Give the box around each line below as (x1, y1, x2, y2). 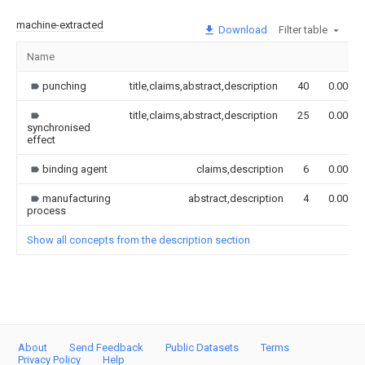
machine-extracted (16, 18, 103, 31)
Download (216, 23, 267, 36)
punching (42, 79, 86, 92)
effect (27, 133, 55, 146)
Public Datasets (165, 341, 239, 354)
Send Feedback (69, 341, 143, 354)
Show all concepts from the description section (27, 233, 250, 246)
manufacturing (42, 191, 111, 204)
